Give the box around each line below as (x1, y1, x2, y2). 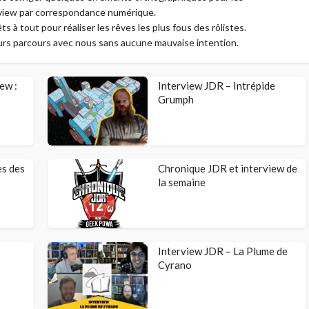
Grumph (158, 93, 194, 106)
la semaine (158, 176, 206, 188)
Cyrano (158, 259, 192, 271)
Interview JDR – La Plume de (158, 245, 288, 257)
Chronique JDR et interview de (158, 162, 297, 175)
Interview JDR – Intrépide (158, 79, 275, 92)
